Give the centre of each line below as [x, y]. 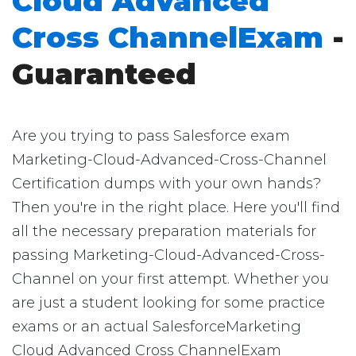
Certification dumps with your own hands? [166, 184]
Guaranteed [104, 74]
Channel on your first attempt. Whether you [170, 279]
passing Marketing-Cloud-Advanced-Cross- [168, 255]
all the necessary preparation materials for [164, 231]
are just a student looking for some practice [168, 303]
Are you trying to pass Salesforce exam [151, 136]
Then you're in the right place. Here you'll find [176, 207]
